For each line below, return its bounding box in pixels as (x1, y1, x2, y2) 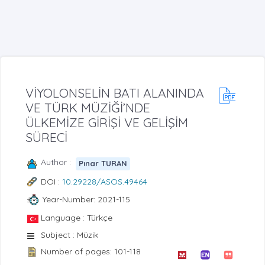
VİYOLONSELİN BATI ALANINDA (25, 85, 204, 101)
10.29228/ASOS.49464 (62, 176, 147, 187)
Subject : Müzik (41, 229, 98, 240)
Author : (41, 156, 76, 167)
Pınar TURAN (79, 159, 128, 169)
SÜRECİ (25, 129, 67, 145)
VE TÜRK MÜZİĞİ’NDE (25, 99, 150, 115)
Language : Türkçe (41, 212, 112, 223)
